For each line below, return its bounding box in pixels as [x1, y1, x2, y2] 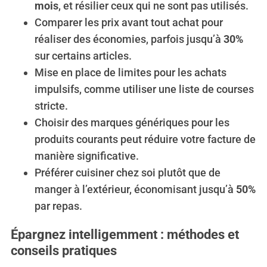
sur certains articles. [34, 49, 132, 62]
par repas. [34, 199, 82, 212]
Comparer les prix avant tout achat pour [34, 15, 223, 29]
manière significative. [34, 149, 139, 162]
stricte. [34, 99, 68, 112]
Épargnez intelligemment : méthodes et [10, 226, 239, 242]
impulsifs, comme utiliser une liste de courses [34, 82, 254, 95]
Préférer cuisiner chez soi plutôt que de [34, 166, 221, 179]
